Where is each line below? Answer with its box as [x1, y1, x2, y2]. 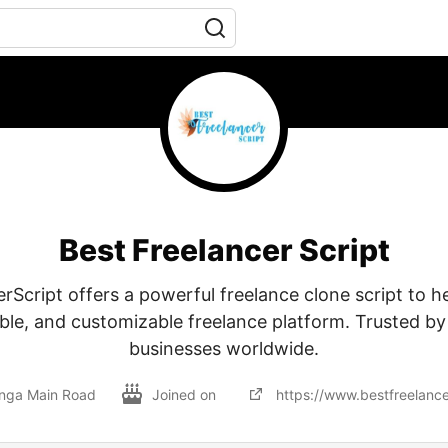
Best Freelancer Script [58, 232, 390, 268]
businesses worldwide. [129, 338, 319, 359]
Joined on [151, 385, 220, 403]
